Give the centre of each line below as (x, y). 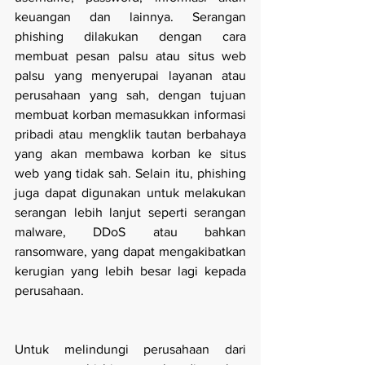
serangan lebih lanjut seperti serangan (130, 213)
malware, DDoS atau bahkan (130, 232)
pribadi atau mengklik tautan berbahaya (130, 134)
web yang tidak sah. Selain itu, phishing (130, 174)
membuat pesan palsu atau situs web (130, 56)
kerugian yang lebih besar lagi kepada (130, 271)
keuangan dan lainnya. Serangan (130, 17)
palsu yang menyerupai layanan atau (130, 76)
